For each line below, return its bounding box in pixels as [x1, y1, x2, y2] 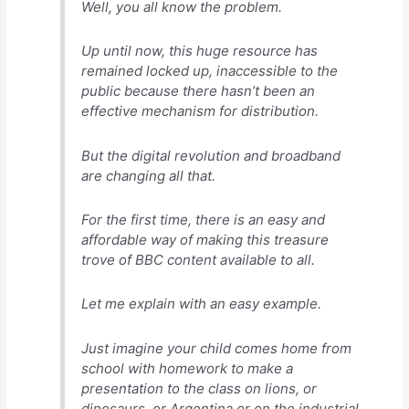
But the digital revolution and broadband [81, 146, 341, 164]
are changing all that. [81, 166, 216, 184]
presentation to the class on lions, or [81, 379, 318, 397]
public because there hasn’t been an [81, 82, 316, 100]
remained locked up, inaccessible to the [81, 62, 339, 80]
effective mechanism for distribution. [81, 102, 320, 121]
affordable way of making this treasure [81, 231, 330, 249]
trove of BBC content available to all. [81, 251, 316, 269]
